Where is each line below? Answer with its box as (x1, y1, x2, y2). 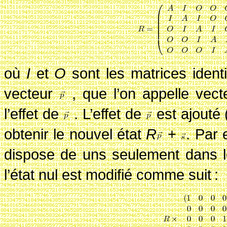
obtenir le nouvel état (4, 125, 146, 142)
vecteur (4, 85, 59, 102)
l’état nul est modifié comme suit (4, 166, 211, 183)
